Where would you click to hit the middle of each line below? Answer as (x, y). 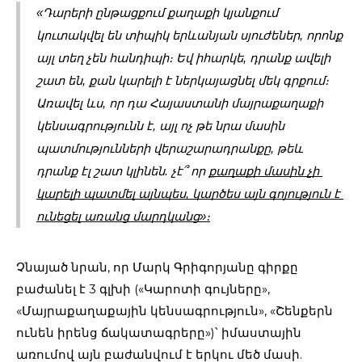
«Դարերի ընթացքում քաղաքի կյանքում (157, 13)
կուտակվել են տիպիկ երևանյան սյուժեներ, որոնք (189, 36)
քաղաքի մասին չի (264, 172)
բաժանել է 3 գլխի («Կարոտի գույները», (143, 289)
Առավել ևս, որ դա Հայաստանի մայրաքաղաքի (180, 104)
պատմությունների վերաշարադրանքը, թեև (170, 149)
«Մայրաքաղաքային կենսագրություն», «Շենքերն (175, 311)
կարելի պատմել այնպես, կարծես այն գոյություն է (188, 194)
